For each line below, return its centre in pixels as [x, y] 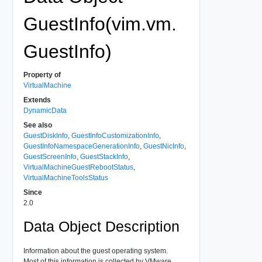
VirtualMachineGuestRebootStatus [78, 167]
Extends [37, 100]
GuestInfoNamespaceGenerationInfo [81, 146]
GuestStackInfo [104, 156]
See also [37, 125]
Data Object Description [101, 226]
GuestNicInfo [163, 146]
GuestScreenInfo [50, 156]
